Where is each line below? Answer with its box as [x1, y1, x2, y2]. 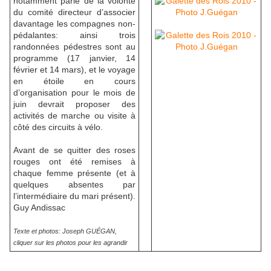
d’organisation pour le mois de [13, 88, 135, 98]
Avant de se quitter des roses [13, 145, 135, 155]
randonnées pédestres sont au [13, 42, 135, 52]
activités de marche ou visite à [13, 111, 135, 121]
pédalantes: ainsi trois [13, 30, 135, 41]
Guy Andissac [13, 203, 65, 213]
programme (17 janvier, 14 [13, 53, 135, 64]
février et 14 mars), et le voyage [13, 65, 135, 75]
